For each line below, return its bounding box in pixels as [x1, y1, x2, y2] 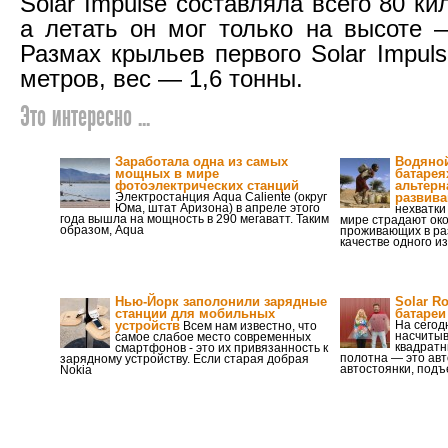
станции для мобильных [115, 306, 275, 321]
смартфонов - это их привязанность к [115, 341, 328, 355]
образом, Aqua [60, 223, 144, 237]
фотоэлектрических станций [115, 178, 299, 193]
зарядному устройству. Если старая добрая [60, 352, 309, 366]
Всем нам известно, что [180, 319, 317, 333]
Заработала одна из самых [115, 154, 288, 169]
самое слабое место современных [115, 330, 311, 344]
